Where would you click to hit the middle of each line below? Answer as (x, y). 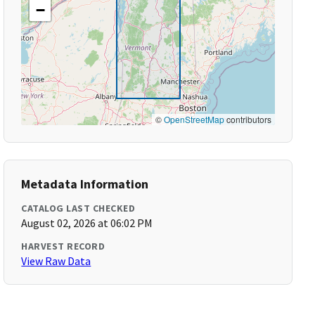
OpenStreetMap (194, 119)
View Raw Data (56, 261)
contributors (247, 119)
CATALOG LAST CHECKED (78, 208)
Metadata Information (85, 184)
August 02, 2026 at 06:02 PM (87, 223)
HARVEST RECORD (63, 246)
